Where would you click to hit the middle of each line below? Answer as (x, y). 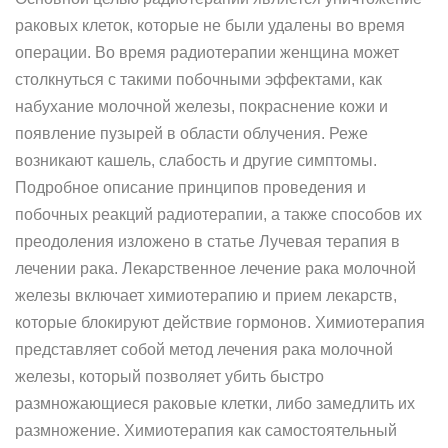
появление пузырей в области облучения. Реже (191, 133)
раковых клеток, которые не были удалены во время (210, 25)
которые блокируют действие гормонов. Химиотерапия (220, 322)
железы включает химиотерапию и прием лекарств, (206, 295)
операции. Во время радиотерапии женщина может (207, 52)
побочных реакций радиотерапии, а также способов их (218, 214)
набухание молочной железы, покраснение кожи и (201, 106)
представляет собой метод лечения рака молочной (204, 349)
